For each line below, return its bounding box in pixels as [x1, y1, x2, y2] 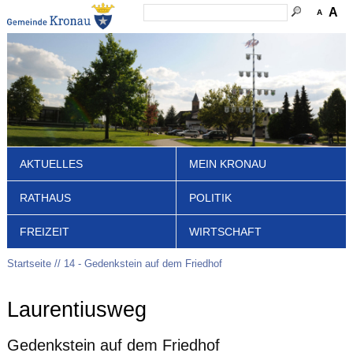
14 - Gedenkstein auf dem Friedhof [63, 257, 222, 269]
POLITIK [189, 191, 232, 204]
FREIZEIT [19, 225, 69, 238]
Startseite [6, 257, 51, 269]
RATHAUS [19, 191, 71, 204]
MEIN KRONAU [189, 157, 266, 170]
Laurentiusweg [6, 298, 147, 322]
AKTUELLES [19, 157, 83, 170]
